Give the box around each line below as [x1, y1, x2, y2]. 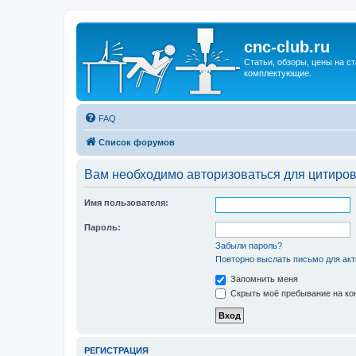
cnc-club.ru [244, 38, 330, 56]
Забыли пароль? [215, 241, 282, 250]
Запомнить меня [228, 274, 298, 284]
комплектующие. [244, 68, 311, 78]
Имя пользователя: [84, 198, 168, 207]
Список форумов [99, 137, 175, 147]
